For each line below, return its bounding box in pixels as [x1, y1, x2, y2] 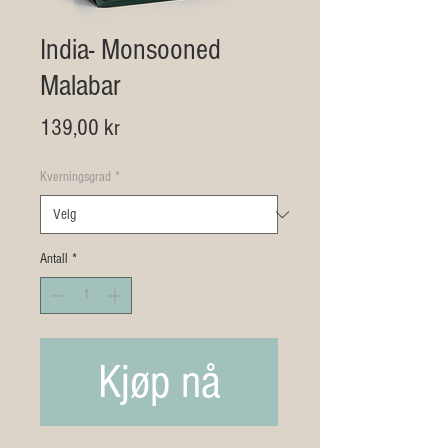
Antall [40, 251, 68, 267]
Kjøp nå [97, 355, 221, 409]
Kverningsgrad [40, 169, 111, 185]
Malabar [40, 69, 121, 103]
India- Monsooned [40, 33, 221, 67]
